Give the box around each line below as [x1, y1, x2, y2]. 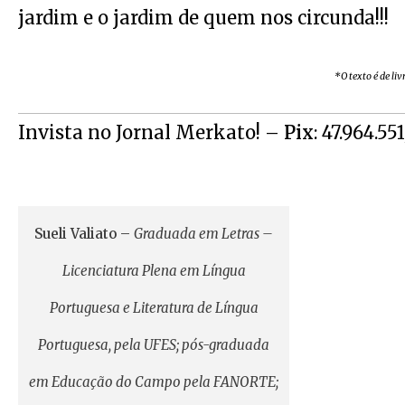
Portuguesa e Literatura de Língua [49, 299, 259, 316]
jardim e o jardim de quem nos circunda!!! [18, 6, 389, 29]
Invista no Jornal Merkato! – [18, 121, 284, 144]
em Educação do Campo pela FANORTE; [29, 373, 278, 391]
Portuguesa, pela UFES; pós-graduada [38, 336, 269, 353]
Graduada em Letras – [134, 225, 273, 242]
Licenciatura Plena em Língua [61, 262, 246, 279]
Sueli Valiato [34, 225, 117, 242]
